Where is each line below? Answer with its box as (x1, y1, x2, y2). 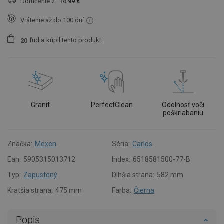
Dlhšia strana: (112, 170, 154, 179)
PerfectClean (90, 100, 133, 109)
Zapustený (23, 170, 57, 179)
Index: (112, 155, 130, 163)
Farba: (112, 186, 131, 194)
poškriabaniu (163, 108, 204, 117)
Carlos (132, 139, 152, 148)
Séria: (112, 139, 130, 148)
